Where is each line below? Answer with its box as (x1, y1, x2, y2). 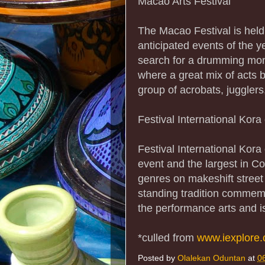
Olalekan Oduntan (177, 254, 245, 263)
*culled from (138, 231, 194, 244)
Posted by (138, 254, 177, 263)
